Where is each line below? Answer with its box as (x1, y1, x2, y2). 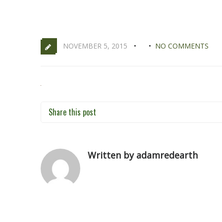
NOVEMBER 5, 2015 (63, 41, 127, 51)
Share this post (49, 106, 96, 118)
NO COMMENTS (155, 41, 209, 51)
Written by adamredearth (88, 149, 198, 161)
